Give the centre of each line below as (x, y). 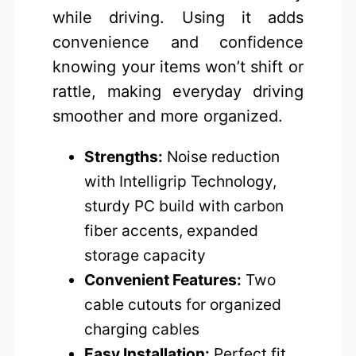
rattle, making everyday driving (178, 91)
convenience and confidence (178, 42)
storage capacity (145, 255)
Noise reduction (222, 156)
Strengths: (124, 156)
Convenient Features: (163, 279)
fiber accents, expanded (172, 230)
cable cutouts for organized (183, 304)
